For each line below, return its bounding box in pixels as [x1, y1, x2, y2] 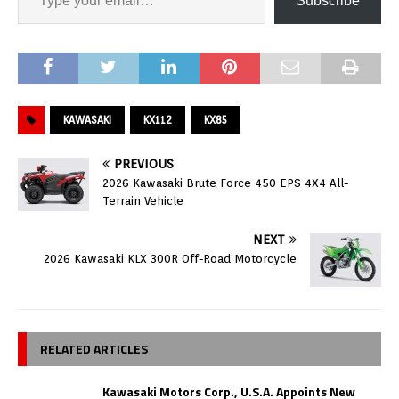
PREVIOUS [114, 156, 174, 171]
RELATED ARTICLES [40, 338, 148, 358]
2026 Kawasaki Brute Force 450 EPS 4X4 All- [102, 175, 348, 190]
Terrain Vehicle [102, 193, 183, 208]
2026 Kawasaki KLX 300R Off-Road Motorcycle [44, 251, 297, 265]
